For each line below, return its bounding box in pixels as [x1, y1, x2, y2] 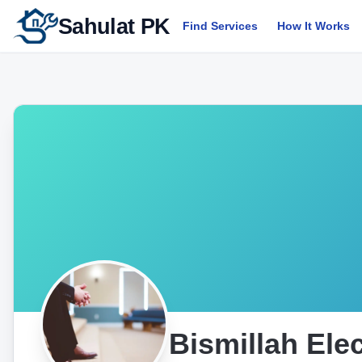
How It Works [277, 19, 351, 32]
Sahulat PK [58, 13, 170, 39]
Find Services [183, 19, 259, 32]
